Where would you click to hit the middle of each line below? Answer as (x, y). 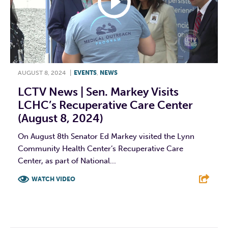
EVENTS (85, 73)
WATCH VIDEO (53, 179)
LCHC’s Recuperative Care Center (105, 105)
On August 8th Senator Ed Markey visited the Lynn (106, 136)
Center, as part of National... (67, 161)
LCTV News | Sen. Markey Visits (98, 92)
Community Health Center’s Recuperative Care (101, 148)
